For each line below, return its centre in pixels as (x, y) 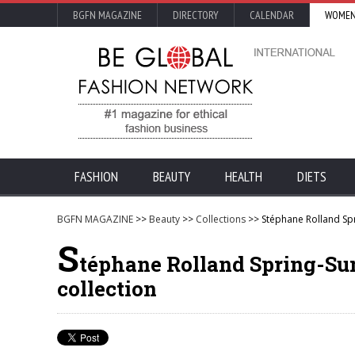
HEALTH (244, 177)
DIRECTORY (196, 15)
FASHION (96, 177)
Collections (221, 219)
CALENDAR (272, 15)
